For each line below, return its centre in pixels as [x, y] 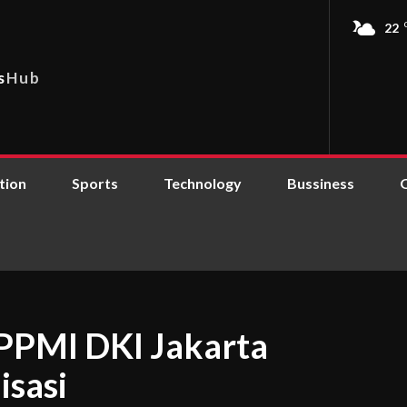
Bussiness [321, 183]
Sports [95, 183]
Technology [203, 183]
